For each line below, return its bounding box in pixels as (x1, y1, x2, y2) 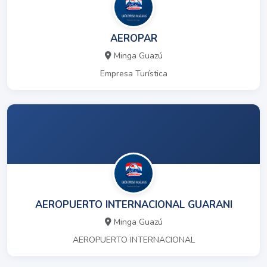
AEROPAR (110, 32, 157, 46)
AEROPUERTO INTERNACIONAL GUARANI (35, 198, 232, 212)
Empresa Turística (100, 68, 167, 80)
